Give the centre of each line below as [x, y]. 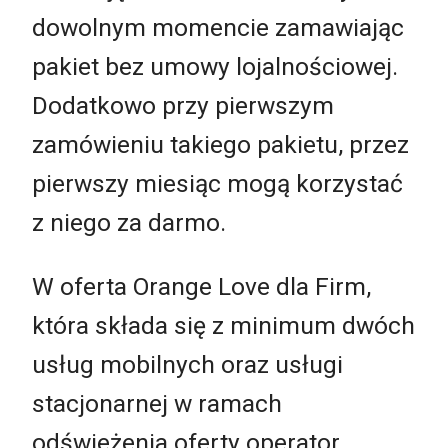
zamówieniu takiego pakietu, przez [220, 145]
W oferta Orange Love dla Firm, [201, 286]
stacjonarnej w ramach [157, 403]
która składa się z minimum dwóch [223, 325]
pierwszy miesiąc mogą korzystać [217, 184]
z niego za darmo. [129, 223]
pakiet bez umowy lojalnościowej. [215, 67]
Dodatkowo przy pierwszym [183, 106]
